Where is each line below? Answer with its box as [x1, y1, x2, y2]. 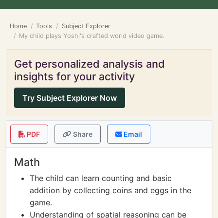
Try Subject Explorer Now [22, 93, 117, 103]
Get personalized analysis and [14, 57, 165, 70]
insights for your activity [14, 70, 135, 83]
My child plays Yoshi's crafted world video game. [19, 32, 165, 39]
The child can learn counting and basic [30, 173, 172, 183]
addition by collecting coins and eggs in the [30, 185, 191, 195]
